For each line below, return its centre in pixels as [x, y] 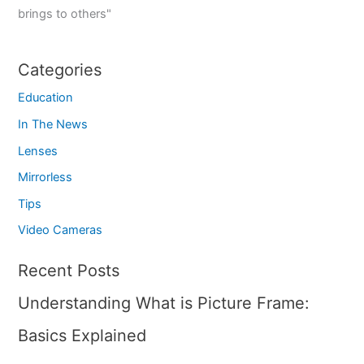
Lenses [38, 151]
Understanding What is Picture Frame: [164, 303]
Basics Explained [82, 336]
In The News [53, 124]
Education [46, 98]
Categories [60, 70]
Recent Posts [69, 271]
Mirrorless [45, 178]
